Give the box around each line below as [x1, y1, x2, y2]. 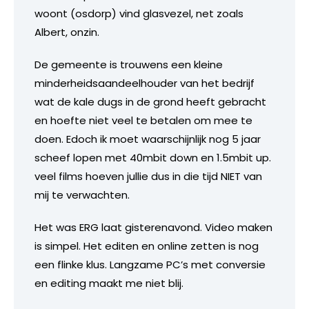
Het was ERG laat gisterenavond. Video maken [34, 219, 272, 235]
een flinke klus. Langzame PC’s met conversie [34, 257, 266, 272]
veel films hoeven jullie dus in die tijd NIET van [34, 168, 262, 183]
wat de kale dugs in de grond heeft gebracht [34, 94, 266, 109]
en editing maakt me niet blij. [34, 275, 183, 290]
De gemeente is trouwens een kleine [34, 57, 223, 72]
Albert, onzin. [34, 24, 99, 39]
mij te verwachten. [34, 187, 130, 202]
